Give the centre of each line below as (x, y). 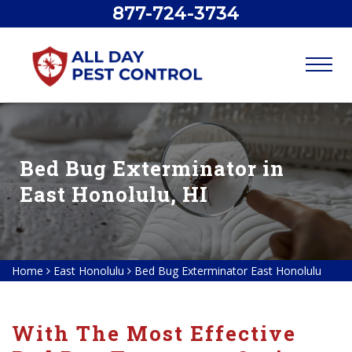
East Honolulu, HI (114, 194)
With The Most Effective (154, 333)
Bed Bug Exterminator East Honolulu (228, 271)
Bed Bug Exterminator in (152, 168)
